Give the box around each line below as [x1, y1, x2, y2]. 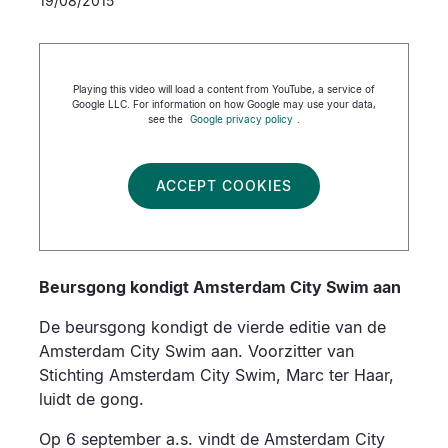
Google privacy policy [190, 112, 293, 125]
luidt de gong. [39, 389, 144, 410]
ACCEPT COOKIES [156, 177, 292, 195]
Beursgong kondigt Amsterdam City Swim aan [39, 277, 401, 298]
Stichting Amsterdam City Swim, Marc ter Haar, [39, 365, 394, 386]
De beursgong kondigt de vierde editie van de [39, 317, 386, 338]
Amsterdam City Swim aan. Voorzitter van [39, 341, 354, 362]
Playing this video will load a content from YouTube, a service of [73, 82, 375, 95]
